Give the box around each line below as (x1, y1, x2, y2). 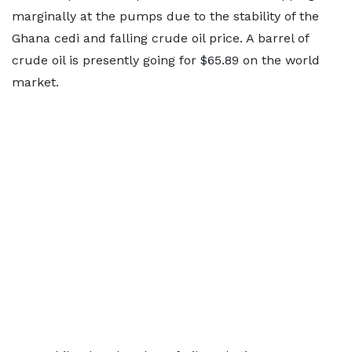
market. (12, 75, 59, 90)
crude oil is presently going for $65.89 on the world (12, 53, 320, 68)
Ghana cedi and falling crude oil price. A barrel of (12, 31, 309, 46)
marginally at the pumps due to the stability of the (12, 9, 319, 24)
